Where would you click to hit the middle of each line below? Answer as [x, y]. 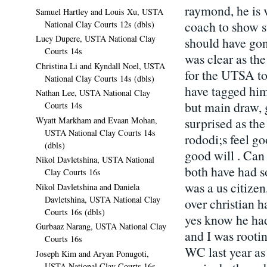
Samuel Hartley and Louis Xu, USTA [100, 11]
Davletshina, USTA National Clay [103, 199]
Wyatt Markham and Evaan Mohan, [97, 120]
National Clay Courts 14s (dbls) [100, 78]
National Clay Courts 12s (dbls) [100, 24]
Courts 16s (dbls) [75, 212]
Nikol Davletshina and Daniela [88, 187]
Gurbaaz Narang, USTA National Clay [101, 226]
